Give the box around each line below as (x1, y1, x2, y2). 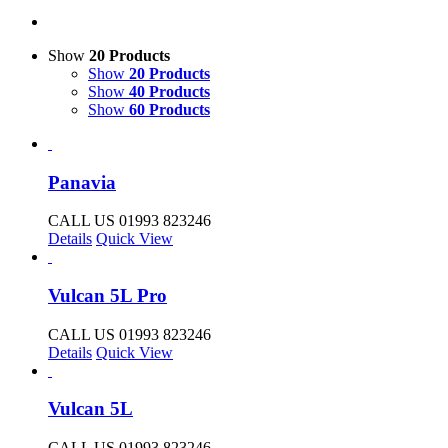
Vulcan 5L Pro (48, 284, 167, 306)
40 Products (129, 82, 210, 100)
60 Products (129, 100, 210, 118)
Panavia (48, 171, 116, 193)
